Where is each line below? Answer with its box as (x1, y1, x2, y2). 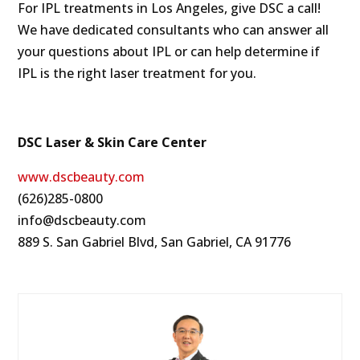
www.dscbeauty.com (18, 168, 145, 186)
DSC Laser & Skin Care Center (18, 133, 207, 152)
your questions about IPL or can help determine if (18, 43, 321, 61)
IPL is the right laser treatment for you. (18, 64, 257, 83)
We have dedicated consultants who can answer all (18, 21, 329, 39)
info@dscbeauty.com (18, 211, 147, 230)
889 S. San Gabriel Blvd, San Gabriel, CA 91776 (18, 233, 292, 252)
